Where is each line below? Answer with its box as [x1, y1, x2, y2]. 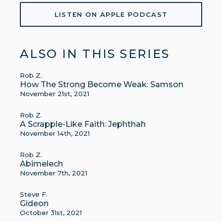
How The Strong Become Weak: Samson [20, 80, 183, 89]
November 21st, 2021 [20, 90, 89, 98]
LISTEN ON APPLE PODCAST [54, 10, 168, 18]
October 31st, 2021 [20, 209, 82, 217]
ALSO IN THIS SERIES [20, 47, 170, 61]
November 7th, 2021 [20, 169, 87, 177]
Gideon [20, 199, 49, 208]
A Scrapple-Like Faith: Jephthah [20, 119, 146, 129]
